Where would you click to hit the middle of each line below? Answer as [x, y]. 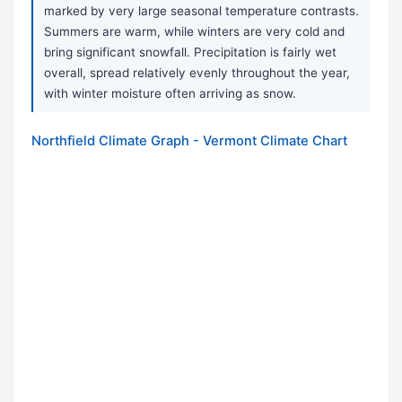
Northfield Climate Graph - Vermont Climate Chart [189, 141]
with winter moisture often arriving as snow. [170, 94]
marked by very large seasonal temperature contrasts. [201, 11]
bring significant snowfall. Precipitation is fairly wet [190, 52]
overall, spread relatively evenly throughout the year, [197, 73]
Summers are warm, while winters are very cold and [194, 32]
